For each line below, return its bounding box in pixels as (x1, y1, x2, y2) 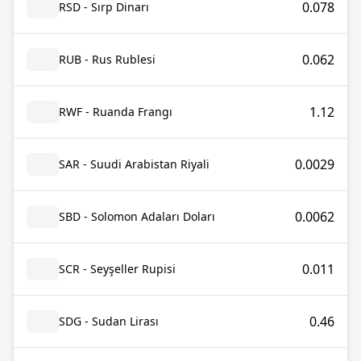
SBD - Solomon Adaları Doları (59, 209, 215, 224)
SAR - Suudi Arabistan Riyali (59, 156, 210, 172)
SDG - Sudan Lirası (59, 313, 159, 329)
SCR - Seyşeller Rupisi (59, 261, 176, 276)
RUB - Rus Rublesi (59, 52, 156, 67)
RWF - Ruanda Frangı (59, 104, 172, 119)
